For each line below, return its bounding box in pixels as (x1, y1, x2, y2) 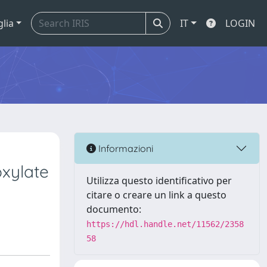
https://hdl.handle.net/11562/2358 (86, 219, 244, 229)
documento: (86, 203, 141, 216)
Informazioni (96, 142, 153, 154)
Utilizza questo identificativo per (86, 174, 232, 187)
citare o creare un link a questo (86, 188, 226, 201)
